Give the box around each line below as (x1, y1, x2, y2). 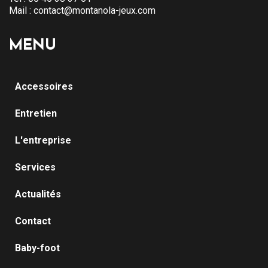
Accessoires (15, 80, 73, 92)
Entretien (15, 107, 57, 119)
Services (15, 161, 56, 173)
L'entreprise (15, 134, 71, 146)
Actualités (15, 188, 61, 200)
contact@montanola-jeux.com (33, 4, 156, 16)
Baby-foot (15, 242, 60, 254)
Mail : (9, 4, 33, 16)
